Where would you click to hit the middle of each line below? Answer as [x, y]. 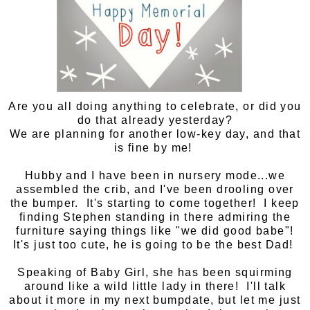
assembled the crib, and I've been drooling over [155, 189]
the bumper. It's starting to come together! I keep [155, 203]
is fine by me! [155, 147]
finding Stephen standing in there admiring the [155, 217]
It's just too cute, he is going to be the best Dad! [155, 244]
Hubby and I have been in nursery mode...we [155, 175]
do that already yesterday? [155, 120]
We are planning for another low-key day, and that [155, 134]
